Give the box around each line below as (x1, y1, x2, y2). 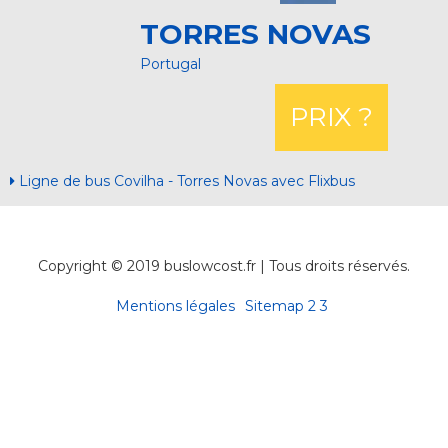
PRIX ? (290, 101, 373, 133)
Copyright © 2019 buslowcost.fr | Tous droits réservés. (38, 257, 410, 275)
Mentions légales (115, 297, 235, 315)
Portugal (140, 55, 201, 73)
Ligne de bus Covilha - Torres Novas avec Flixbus (15, 172, 355, 190)
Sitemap (244, 297, 304, 315)
